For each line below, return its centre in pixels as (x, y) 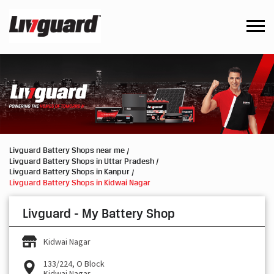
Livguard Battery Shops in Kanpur (69, 172)
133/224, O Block (74, 263)
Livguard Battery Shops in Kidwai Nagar (80, 182)
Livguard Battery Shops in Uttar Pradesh (82, 161)
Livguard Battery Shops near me (67, 150)
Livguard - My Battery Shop (99, 213)
